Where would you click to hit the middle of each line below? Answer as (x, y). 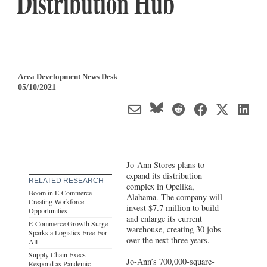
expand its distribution (164, 175)
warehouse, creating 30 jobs (174, 229)
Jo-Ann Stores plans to (166, 164)
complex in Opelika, (161, 186)
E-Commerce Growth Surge (68, 223)
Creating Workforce (56, 201)
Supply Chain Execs (57, 254)
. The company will (190, 197)
